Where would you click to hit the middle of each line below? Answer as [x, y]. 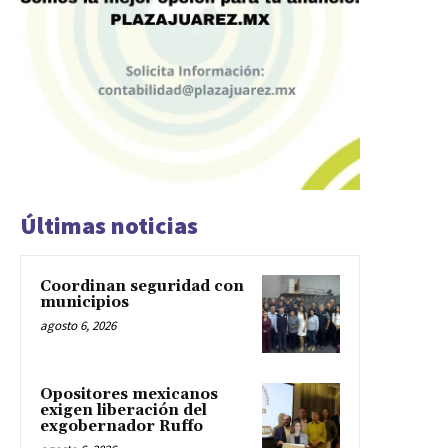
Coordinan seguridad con [142, 287]
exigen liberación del [123, 411]
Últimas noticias [109, 226]
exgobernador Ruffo [121, 427]
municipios [86, 303]
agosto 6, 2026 [78, 326]
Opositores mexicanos [129, 395]
